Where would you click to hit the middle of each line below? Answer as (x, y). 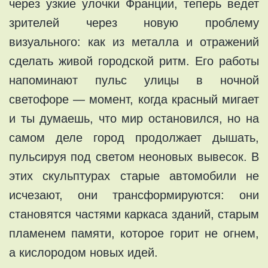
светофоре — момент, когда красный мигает (134, 99)
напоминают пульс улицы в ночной (134, 80)
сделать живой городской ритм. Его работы (134, 61)
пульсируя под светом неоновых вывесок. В (134, 156)
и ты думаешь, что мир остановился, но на (134, 118)
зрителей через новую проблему (134, 22)
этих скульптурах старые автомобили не (134, 176)
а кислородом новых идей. (83, 252)
